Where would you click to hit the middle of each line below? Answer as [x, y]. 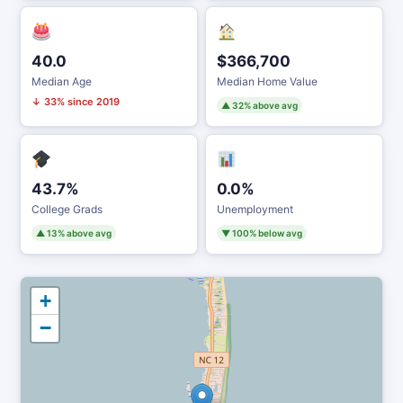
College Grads [67, 209]
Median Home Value [267, 81]
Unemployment [255, 209]
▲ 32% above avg [260, 105]
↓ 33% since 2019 [76, 102]
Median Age [62, 81]
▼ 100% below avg [262, 233]
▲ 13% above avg [74, 233]
